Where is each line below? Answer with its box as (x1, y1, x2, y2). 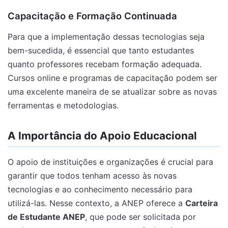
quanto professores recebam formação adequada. (8, 59, 202, 70)
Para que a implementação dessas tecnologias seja (8, 32, 205, 42)
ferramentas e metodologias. (8, 100, 119, 111)
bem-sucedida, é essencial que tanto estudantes (8, 45, 194, 56)
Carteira (185, 197, 218, 208)
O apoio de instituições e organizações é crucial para (8, 156, 213, 167)
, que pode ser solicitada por (85, 211, 196, 222)
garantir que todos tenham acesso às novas (8, 170, 177, 181)
